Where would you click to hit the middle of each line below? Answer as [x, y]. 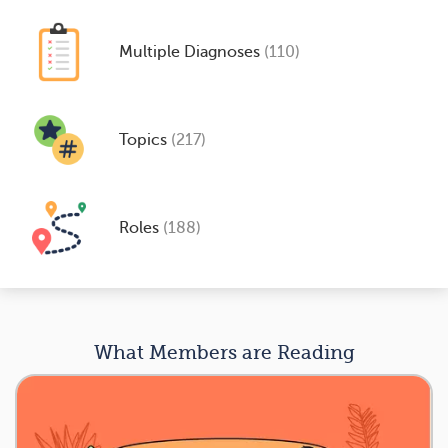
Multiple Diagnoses [191, 51]
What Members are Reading [224, 352]
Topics [145, 139]
